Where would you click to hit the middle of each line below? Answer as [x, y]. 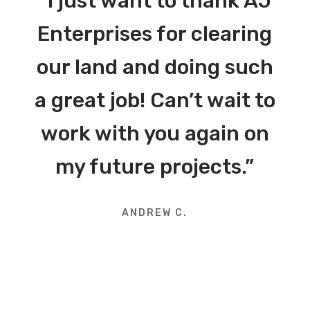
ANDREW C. [155, 213]
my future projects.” [155, 167]
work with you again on [155, 134]
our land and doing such [155, 67]
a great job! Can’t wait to [155, 101]
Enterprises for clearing [155, 34]
